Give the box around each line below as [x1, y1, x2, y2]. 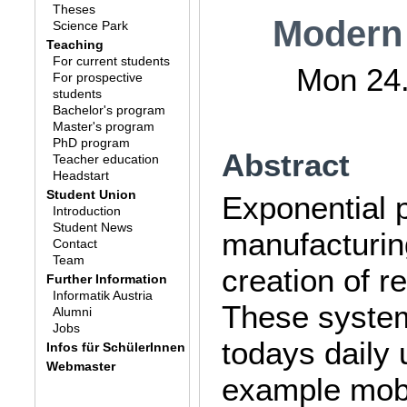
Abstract [221, 147, 350, 184]
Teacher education [52, 152, 159, 166]
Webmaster [46, 359, 116, 373]
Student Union [46, 187, 137, 202]
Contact [52, 236, 97, 251]
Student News [52, 220, 133, 234]
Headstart [52, 168, 109, 183]
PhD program [52, 135, 130, 150]
